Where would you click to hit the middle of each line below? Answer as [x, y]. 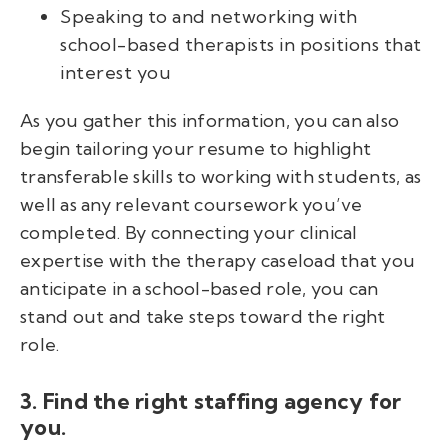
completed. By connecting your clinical [189, 233]
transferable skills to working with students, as [220, 177]
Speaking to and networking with [209, 17]
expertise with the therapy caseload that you [217, 261]
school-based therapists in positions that [241, 45]
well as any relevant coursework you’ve [191, 205]
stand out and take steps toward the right [203, 317]
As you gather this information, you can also [209, 121]
